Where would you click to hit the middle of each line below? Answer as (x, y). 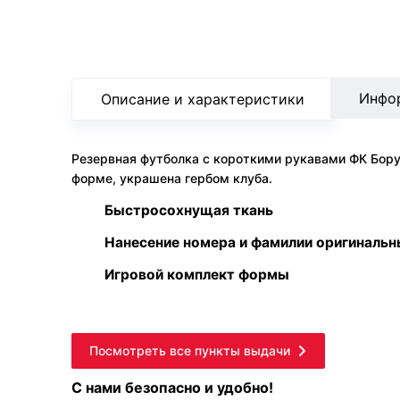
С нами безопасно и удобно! (172, 387)
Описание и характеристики (203, 99)
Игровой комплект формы (197, 275)
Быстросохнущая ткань (189, 210)
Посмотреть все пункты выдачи (190, 350)
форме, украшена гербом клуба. (172, 178)
